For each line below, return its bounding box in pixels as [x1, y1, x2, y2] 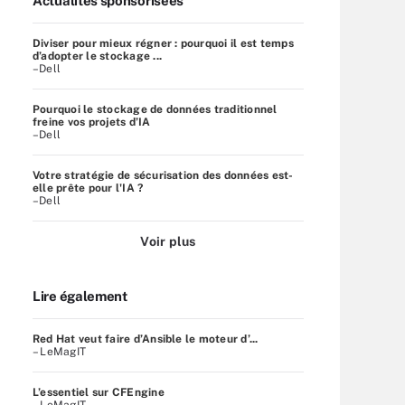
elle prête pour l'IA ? [33, 181, 144, 194]
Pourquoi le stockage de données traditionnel [33, 102, 278, 116]
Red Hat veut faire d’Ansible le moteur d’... [33, 332, 259, 345]
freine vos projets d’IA [33, 115, 151, 128]
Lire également [33, 287, 127, 304]
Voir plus [140, 233, 196, 249]
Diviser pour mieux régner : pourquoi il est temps [33, 36, 294, 50]
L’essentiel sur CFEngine [33, 385, 165, 399]
